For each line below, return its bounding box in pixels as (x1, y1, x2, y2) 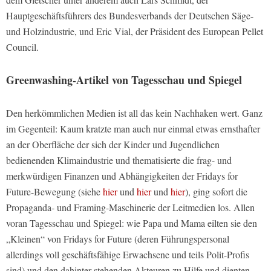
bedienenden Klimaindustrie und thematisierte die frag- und (6, 153, 232, 166)
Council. (6, 40, 39, 53)
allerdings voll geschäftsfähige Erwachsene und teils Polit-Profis (6, 247, 249, 261)
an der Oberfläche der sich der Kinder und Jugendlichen (6, 137, 220, 151)
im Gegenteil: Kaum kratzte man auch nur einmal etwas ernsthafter (6, 122, 260, 135)
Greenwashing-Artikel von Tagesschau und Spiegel (6, 71, 242, 88)
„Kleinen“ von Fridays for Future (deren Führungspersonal (6, 232, 229, 245)
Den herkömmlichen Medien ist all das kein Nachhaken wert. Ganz (6, 106, 263, 119)
